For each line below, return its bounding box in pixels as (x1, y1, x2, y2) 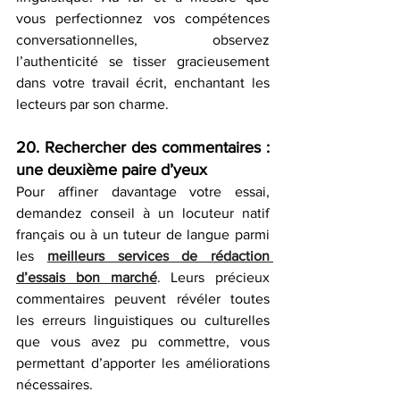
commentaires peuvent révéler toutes (16, 290, 270, 306)
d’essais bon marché (16, 269, 157, 285)
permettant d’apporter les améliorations (16, 354, 270, 371)
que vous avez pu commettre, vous (16, 333, 270, 349)
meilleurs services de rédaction (46, 247, 270, 263)
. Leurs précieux (156, 269, 270, 285)
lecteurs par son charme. (16, 96, 169, 112)
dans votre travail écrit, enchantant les (16, 74, 270, 90)
